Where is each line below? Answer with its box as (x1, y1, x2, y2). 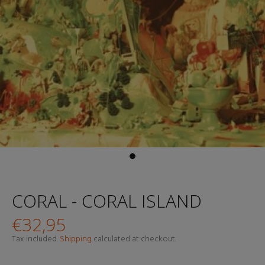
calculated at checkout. (92, 232, 176, 246)
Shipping (60, 232, 92, 246)
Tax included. (12, 232, 60, 246)
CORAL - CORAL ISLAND (12, 189, 202, 213)
